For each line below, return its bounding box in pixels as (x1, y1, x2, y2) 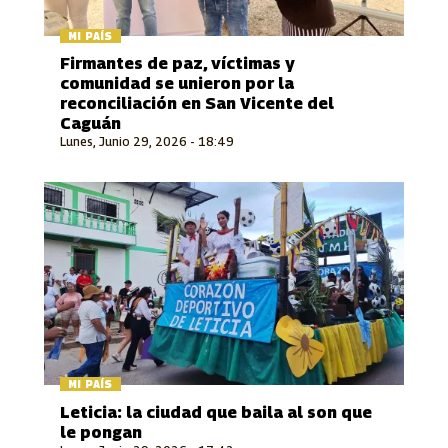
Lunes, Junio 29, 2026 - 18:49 (60, 134, 234, 149)
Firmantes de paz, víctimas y (60, 54, 295, 73)
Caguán (60, 114, 121, 133)
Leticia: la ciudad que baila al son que (60, 402, 372, 422)
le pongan (60, 422, 142, 442)
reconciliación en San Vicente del (60, 94, 334, 113)
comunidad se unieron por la (60, 74, 294, 93)
